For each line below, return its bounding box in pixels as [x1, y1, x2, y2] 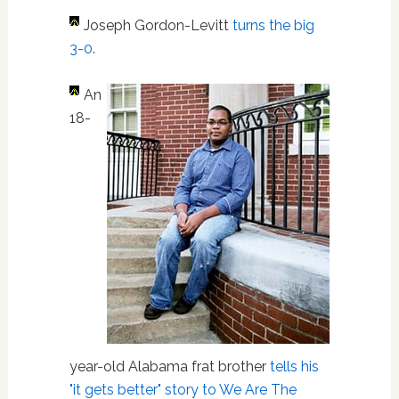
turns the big [228, 17, 314, 34]
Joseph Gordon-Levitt [83, 17, 229, 34]
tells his [269, 358, 319, 375]
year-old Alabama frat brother [69, 358, 270, 375]
